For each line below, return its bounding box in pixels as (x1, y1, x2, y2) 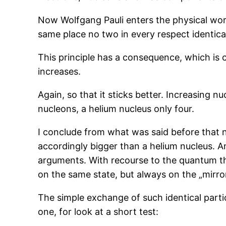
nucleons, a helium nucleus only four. (38, 103, 195, 115)
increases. (38, 66, 81, 77)
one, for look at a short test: (38, 206, 159, 217)
